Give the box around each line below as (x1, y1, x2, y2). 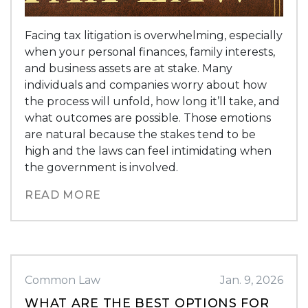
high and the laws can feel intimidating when (25, 144, 272, 157)
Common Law (25, 273, 101, 287)
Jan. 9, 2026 (219, 273, 283, 287)
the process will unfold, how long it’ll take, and (25, 94, 280, 108)
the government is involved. (25, 160, 179, 174)
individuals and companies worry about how (25, 78, 267, 91)
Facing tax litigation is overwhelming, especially (25, 28, 283, 42)
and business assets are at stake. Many (25, 61, 233, 75)
